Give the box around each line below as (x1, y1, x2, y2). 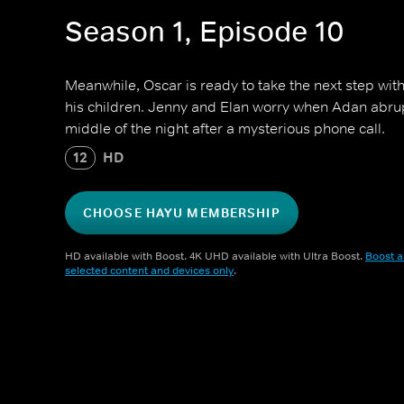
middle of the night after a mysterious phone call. (65, 119, 385, 137)
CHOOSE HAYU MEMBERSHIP (83, 205, 280, 221)
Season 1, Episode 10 (65, 14, 344, 50)
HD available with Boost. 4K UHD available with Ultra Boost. (65, 249, 365, 263)
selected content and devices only (65, 263, 234, 278)
